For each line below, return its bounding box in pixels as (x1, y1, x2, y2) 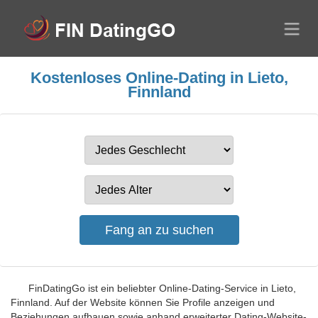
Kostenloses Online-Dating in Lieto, (30, 69, 288, 87)
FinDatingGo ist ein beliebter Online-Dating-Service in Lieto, (28, 283, 296, 294)
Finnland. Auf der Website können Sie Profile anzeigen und (11, 297, 275, 308)
